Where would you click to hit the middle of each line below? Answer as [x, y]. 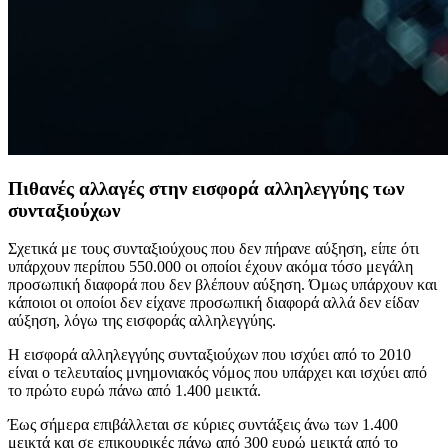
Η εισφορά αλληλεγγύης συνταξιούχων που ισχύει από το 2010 [209, 355]
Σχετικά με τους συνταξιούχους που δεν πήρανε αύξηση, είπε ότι [213, 249]
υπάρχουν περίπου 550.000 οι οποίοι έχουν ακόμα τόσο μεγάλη [210, 267]
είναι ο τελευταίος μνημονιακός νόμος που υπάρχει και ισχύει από [217, 373]
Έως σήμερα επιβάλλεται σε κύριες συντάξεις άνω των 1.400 [203, 425]
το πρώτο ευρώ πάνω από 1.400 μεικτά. [134, 391]
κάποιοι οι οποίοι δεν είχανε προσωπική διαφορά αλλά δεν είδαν [213, 303]
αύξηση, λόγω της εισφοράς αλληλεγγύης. [142, 321]
